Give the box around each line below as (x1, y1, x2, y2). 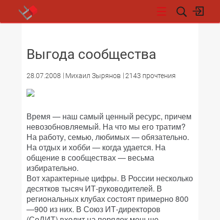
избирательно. (27, 162, 79, 173)
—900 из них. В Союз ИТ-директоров (27, 203, 161, 215)
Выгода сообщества (27, 46, 156, 62)
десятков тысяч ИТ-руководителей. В (27, 183, 162, 194)
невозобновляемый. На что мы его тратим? (27, 121, 186, 132)
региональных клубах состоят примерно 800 (27, 193, 189, 204)
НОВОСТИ (116, 30, 146, 37)
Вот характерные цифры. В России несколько (27, 172, 193, 184)
